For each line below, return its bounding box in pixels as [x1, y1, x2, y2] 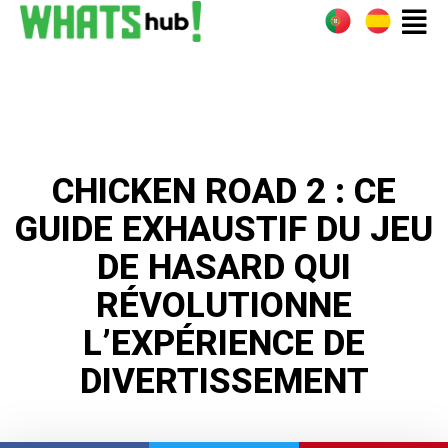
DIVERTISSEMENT [79, 361, 369, 402]
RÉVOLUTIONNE [96, 285, 352, 326]
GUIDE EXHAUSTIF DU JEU [15, 209, 433, 250]
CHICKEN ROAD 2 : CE [52, 171, 396, 212]
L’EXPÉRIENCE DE [83, 323, 365, 364]
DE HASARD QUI [97, 247, 351, 288]
